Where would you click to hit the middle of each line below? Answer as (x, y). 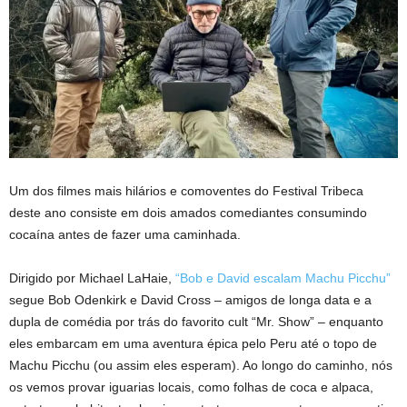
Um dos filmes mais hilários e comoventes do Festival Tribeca (186, 190)
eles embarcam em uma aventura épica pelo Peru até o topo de (193, 343)
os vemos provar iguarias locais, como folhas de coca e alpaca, (191, 387)
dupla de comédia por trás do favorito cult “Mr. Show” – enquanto (196, 321)
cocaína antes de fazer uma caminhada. (125, 234)
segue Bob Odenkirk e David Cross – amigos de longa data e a (190, 299)
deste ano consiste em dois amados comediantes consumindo (188, 212)
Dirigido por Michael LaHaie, (92, 278)
